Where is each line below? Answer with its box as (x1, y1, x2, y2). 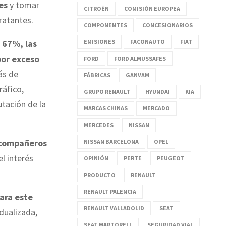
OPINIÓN (84, 154, 108, 162)
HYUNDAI (145, 87, 170, 95)
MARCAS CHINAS (84, 104, 128, 112)
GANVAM (126, 71, 149, 79)
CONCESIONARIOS (142, 21, 193, 29)
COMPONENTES (84, 21, 127, 29)
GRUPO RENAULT (84, 87, 130, 95)
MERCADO (143, 104, 170, 112)
